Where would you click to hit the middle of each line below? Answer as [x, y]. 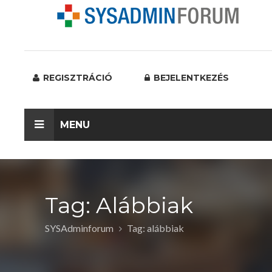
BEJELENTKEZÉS [190, 78]
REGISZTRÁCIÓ [76, 78]
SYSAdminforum [79, 228]
